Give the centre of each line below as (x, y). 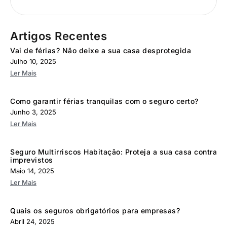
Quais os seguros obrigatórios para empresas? (95, 210)
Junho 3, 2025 (33, 112)
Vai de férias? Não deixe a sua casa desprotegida (101, 50)
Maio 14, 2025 (32, 171)
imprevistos (32, 160)
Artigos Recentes (59, 36)
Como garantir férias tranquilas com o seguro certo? (104, 101)
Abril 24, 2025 (32, 221)
